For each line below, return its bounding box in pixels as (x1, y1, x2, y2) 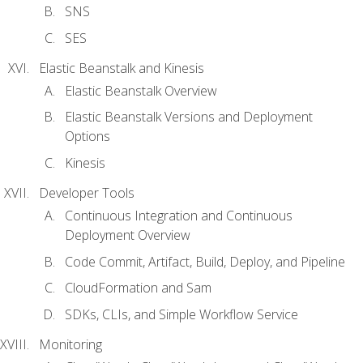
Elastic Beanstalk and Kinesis (39, 58, 204, 77)
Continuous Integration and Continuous (65, 207, 293, 225)
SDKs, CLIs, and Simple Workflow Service (65, 305, 298, 323)
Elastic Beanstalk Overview (65, 81, 217, 100)
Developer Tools (39, 183, 135, 202)
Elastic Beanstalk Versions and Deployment (65, 108, 313, 126)
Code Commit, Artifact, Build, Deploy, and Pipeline (65, 252, 345, 271)
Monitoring (39, 335, 102, 353)
